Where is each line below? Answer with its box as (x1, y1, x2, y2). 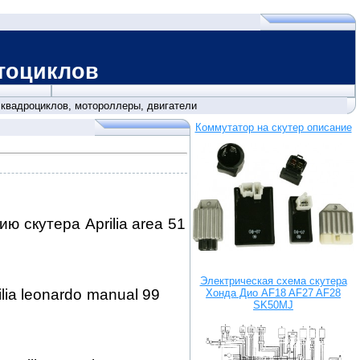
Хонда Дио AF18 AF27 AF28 (206, 287, 341, 299)
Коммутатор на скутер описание (194, 121, 352, 133)
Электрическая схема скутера (199, 275, 347, 287)
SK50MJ (253, 299, 293, 311)
